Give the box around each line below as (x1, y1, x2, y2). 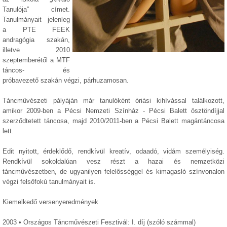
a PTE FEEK (3, 26, 70, 33)
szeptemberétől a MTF (3, 56, 70, 64)
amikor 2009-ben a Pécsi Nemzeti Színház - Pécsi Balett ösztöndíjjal (3, 107, 224, 115)
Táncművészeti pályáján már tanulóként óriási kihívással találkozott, (3, 97, 224, 104)
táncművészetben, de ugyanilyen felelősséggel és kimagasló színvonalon (3, 168, 224, 175)
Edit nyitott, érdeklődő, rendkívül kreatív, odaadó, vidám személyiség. (3, 147, 224, 155)
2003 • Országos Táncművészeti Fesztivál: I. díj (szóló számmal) (3, 218, 196, 226)
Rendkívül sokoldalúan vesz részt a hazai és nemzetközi (3, 158, 224, 165)
